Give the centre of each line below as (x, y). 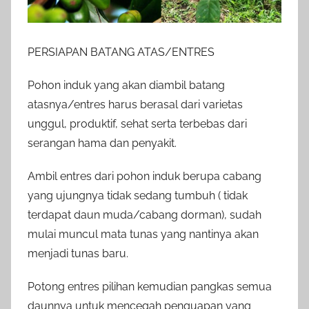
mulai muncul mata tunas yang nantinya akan (143, 234)
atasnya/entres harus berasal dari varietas (135, 104)
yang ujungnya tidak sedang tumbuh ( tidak (138, 195)
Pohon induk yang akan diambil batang (126, 85)
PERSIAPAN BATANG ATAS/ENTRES (121, 52)
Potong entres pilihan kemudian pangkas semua (150, 286)
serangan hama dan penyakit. (102, 143)
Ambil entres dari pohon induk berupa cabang (144, 176)
